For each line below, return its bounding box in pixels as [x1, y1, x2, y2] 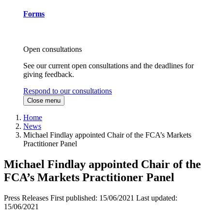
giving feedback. [23, 70, 74, 79]
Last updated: [136, 194, 177, 202]
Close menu [27, 97, 61, 105]
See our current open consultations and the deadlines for [23, 62, 194, 70]
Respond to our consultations [23, 87, 112, 95]
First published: [50, 194, 99, 202]
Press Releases [4, 194, 48, 202]
